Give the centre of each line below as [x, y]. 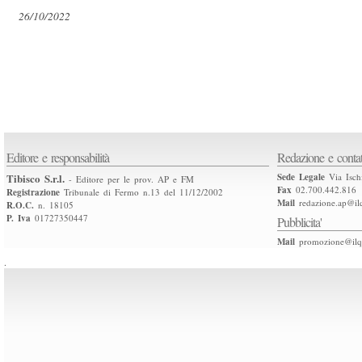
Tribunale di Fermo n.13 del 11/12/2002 [141, 192]
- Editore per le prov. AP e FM [129, 179]
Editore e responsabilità [58, 157]
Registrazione [33, 192]
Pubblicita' [299, 222]
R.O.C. [20, 205]
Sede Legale [301, 177]
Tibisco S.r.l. [36, 178]
